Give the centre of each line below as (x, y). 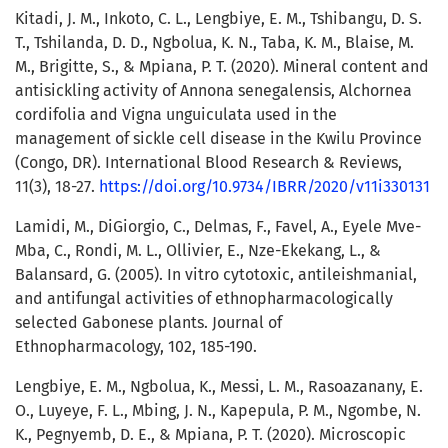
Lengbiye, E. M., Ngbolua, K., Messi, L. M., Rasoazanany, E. (219, 387)
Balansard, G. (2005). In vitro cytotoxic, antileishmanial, (216, 275)
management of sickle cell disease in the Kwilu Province (218, 139)
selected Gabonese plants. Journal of (148, 323)
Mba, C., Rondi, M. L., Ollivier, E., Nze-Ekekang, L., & (198, 251)
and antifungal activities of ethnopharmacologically (204, 299)
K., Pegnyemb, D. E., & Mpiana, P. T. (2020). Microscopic (210, 435)
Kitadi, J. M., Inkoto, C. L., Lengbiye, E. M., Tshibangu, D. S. (218, 19)
